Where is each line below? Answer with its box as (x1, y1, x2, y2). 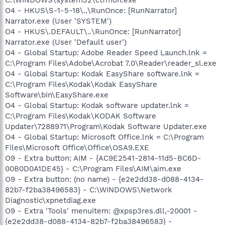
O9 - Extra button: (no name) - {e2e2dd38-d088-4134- (5, 174, 204, 184)
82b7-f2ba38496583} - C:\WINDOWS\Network (5, 185, 172, 194)
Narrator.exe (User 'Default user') (5, 37, 127, 47)
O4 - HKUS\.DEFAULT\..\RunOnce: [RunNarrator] (5, 27, 181, 36)
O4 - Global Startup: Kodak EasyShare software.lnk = (5, 69, 199, 78)
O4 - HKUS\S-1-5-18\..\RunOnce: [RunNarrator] (5, 6, 177, 15)
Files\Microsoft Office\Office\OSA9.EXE (5, 143, 149, 152)
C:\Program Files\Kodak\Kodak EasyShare (5, 79, 157, 89)
